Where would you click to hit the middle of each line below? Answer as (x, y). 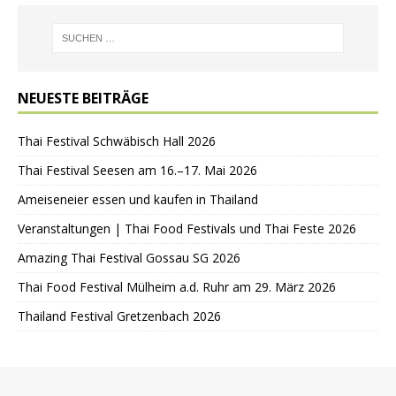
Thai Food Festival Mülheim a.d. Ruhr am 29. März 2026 (177, 286)
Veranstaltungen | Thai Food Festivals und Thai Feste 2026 (187, 228)
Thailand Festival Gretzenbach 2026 (119, 316)
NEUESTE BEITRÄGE (83, 98)
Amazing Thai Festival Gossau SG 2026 (129, 257)
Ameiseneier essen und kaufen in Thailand (138, 199)
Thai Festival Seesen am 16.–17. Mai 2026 (137, 170)
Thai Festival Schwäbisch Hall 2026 (117, 141)
